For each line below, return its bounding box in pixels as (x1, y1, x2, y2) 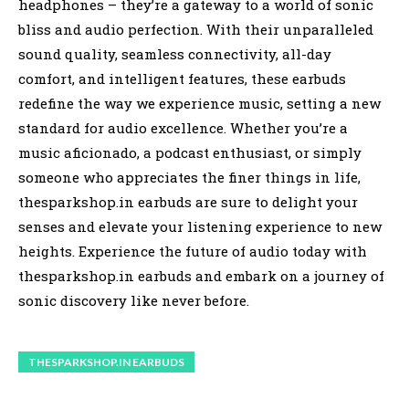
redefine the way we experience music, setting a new (18, 93, 381, 112)
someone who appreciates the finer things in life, (18, 167, 361, 186)
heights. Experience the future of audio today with (18, 241, 367, 260)
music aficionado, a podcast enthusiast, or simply (18, 142, 362, 162)
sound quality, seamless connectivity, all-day (18, 44, 331, 63)
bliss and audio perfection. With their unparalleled (18, 19, 373, 38)
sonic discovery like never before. (18, 290, 249, 309)
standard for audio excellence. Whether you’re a (18, 118, 348, 137)
